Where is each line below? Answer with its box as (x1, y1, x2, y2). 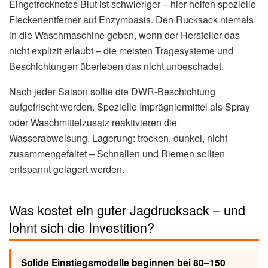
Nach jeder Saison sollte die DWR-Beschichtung (9, 84, 215, 98)
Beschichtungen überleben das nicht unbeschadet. (9, 59, 224, 73)
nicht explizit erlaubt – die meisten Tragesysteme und (9, 43, 233, 57)
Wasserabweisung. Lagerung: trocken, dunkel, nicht (9, 130, 227, 145)
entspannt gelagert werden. (9, 162, 124, 176)
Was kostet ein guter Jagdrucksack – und (9, 200, 245, 219)
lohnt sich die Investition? (9, 217, 154, 236)
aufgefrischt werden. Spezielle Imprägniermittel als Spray (9, 99, 250, 114)
